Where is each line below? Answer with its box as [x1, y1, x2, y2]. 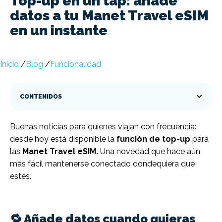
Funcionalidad [50, 59, 101, 69]
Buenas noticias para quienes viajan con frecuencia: [10, 122, 196, 132]
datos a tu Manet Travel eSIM [10, 7, 209, 24]
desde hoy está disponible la [10, 134, 116, 144]
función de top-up [116, 134, 190, 144]
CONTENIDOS [20, 93, 62, 101]
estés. [10, 171, 31, 181]
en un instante [10, 22, 108, 39]
